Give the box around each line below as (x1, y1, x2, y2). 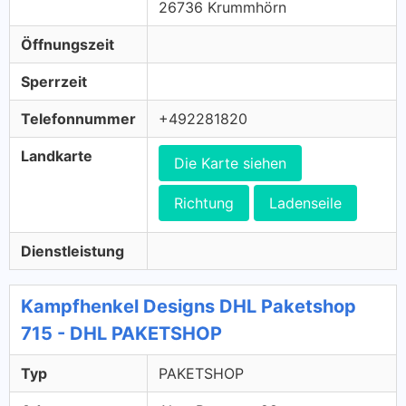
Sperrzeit (21, 72, 87, 91)
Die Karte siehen (174, 154, 286, 172)
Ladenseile (269, 194, 342, 212)
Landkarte (21, 147, 92, 165)
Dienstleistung (21, 242, 124, 260)
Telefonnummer (21, 110, 136, 128)
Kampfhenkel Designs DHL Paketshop (21, 295, 356, 317)
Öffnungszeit (21, 35, 114, 53)
